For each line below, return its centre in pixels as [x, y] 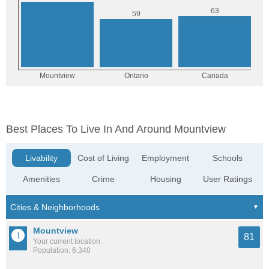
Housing [165, 179]
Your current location [67, 241]
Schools [227, 158]
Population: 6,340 [62, 250]
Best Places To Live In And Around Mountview [116, 129]
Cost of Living [104, 158]
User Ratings [227, 179]
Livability [42, 158]
